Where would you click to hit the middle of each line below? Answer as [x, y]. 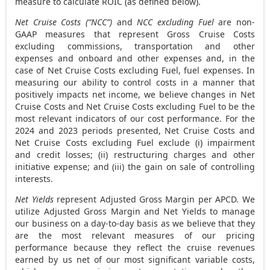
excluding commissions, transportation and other [135, 46]
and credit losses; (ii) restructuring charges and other [135, 154]
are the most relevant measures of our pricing [135, 235]
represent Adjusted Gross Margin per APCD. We [154, 199]
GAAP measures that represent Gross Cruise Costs [135, 34]
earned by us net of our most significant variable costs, [135, 259]
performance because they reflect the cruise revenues [135, 247]
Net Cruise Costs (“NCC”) [64, 22]
